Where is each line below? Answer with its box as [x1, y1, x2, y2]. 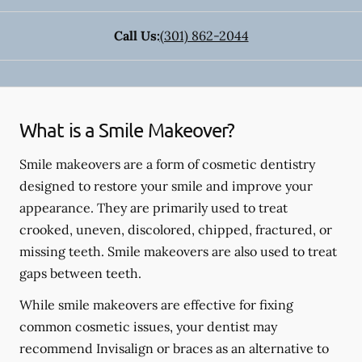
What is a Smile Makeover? [19, 118, 235, 141]
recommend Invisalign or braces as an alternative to [19, 340, 329, 356]
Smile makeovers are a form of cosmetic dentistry [19, 156, 315, 172]
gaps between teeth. [19, 265, 141, 281]
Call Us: [113, 27, 160, 44]
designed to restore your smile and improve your [19, 178, 313, 194]
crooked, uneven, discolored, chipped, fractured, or [19, 221, 332, 238]
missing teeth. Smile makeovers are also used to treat [19, 243, 337, 259]
